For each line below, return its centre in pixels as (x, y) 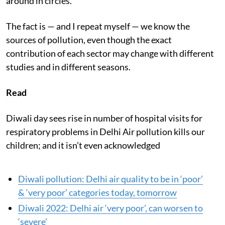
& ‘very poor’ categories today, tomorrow (97, 192)
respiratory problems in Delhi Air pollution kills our (105, 131)
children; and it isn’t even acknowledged (83, 145)
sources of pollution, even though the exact (89, 39)
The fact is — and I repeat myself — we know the (98, 26)
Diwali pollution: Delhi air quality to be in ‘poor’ (110, 179)
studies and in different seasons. (68, 67)
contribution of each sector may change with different (110, 53)
